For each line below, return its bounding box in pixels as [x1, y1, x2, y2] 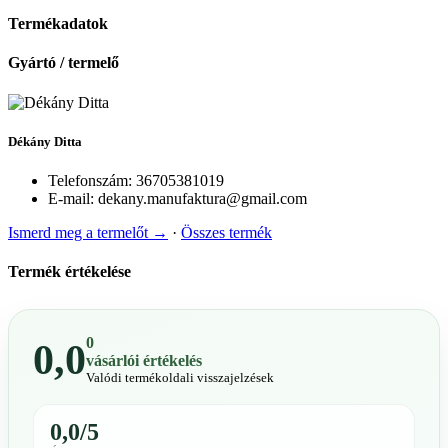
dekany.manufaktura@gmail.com [94, 190, 307, 208]
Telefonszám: [48, 172, 132, 190]
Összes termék [181, 224, 272, 242]
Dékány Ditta [8, 133, 82, 149]
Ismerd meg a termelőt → [8, 224, 168, 242]
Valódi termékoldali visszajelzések [86, 369, 274, 385]
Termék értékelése [8, 263, 131, 281]
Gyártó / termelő [8, 54, 119, 72]
